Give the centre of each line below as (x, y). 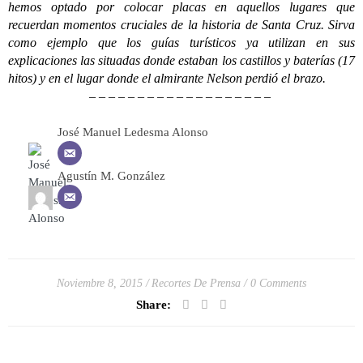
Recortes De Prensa (196, 284)
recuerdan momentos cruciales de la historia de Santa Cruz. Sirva (181, 25)
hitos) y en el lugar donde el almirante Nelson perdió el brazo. (167, 78)
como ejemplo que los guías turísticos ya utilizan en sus (181, 43)
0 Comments (278, 284)
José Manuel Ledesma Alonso (133, 132)
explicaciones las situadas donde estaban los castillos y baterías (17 (181, 60)
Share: (154, 305)
